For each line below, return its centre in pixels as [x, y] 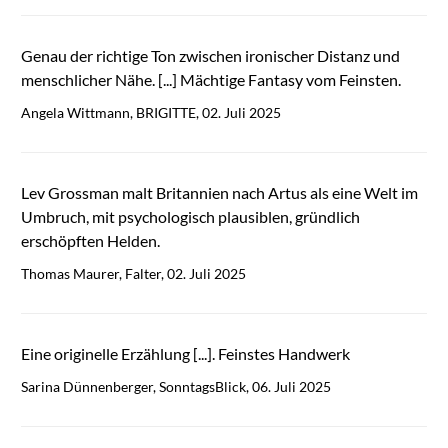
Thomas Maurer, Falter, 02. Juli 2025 [133, 274]
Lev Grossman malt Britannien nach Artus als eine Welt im [219, 193]
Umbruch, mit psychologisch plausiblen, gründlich [190, 217]
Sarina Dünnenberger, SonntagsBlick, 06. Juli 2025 [175, 387]
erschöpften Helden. [90, 241]
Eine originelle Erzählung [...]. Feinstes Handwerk [185, 354]
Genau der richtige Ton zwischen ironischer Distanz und [210, 56]
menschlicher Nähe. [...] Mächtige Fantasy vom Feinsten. [210, 80]
